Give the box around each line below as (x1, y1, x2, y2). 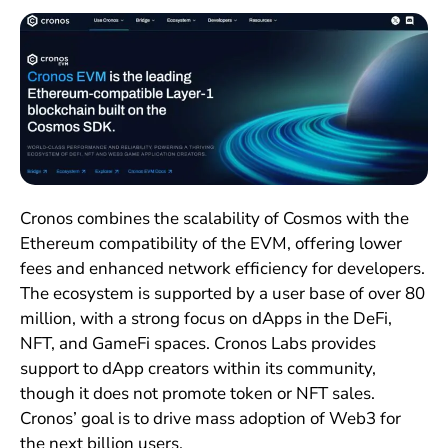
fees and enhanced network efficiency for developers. (19, 257, 425, 281)
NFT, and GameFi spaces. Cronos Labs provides (19, 332, 376, 356)
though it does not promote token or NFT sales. (19, 382, 375, 406)
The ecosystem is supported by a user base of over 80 (19, 282, 425, 306)
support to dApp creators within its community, (19, 357, 376, 381)
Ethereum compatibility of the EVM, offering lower (19, 232, 402, 256)
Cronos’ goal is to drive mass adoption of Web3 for (19, 407, 401, 431)
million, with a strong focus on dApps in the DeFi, (19, 307, 392, 331)
